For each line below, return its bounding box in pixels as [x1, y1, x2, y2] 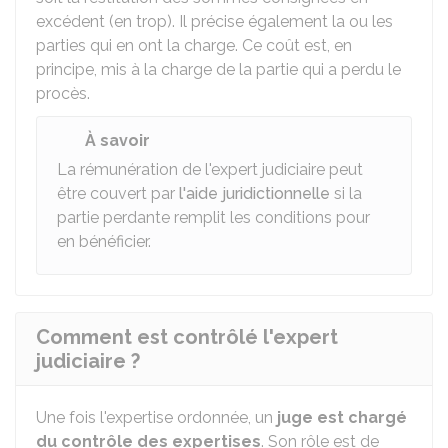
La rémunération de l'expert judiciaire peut [57, 160, 363, 179]
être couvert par [57, 184, 179, 203]
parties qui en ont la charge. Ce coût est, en [36, 36, 352, 55]
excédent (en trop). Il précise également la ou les [36, 12, 393, 31]
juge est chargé [277, 408, 407, 427]
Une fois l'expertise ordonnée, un [36, 408, 277, 427]
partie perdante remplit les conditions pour [57, 208, 370, 227]
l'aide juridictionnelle [179, 184, 330, 203]
